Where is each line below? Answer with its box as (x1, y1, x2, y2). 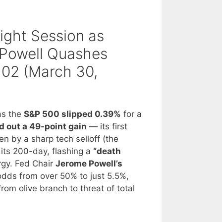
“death (93, 146, 121, 157)
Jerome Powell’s (55, 159, 122, 169)
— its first (87, 121, 127, 132)
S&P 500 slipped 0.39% (24, 109, 121, 119)
